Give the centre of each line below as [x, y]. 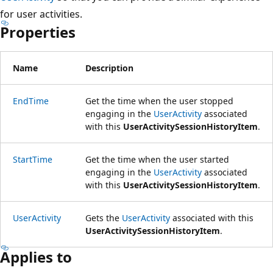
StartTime [33, 159]
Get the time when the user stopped [159, 101]
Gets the [104, 218]
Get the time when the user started [157, 159]
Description [109, 68]
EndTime [31, 101]
